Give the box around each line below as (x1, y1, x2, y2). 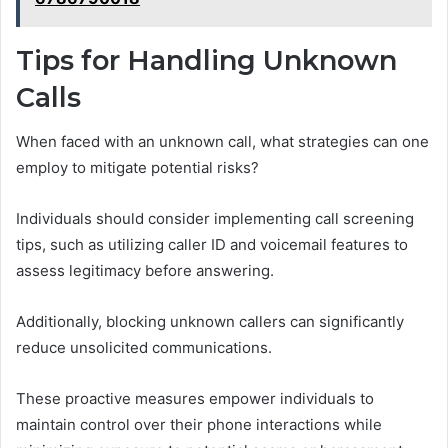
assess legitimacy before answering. (16, 261, 274, 281)
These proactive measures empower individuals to (16, 389, 374, 409)
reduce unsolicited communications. (16, 338, 272, 358)
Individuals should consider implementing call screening (16, 209, 414, 229)
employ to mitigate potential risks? (16, 158, 259, 178)
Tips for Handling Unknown (16, 43, 397, 77)
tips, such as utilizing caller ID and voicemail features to (16, 235, 408, 255)
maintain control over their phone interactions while (16, 415, 382, 435)
